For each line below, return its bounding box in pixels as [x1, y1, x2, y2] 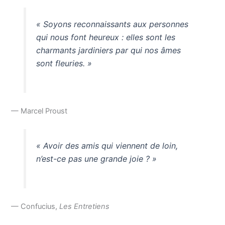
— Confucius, [11, 201, 60, 211]
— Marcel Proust [11, 106, 68, 116]
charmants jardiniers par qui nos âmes [36, 45, 181, 56]
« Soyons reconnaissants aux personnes [36, 19, 188, 30]
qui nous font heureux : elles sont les [36, 32, 175, 43]
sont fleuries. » [36, 58, 92, 69]
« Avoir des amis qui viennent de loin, [36, 141, 178, 151]
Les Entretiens [59, 201, 110, 211]
